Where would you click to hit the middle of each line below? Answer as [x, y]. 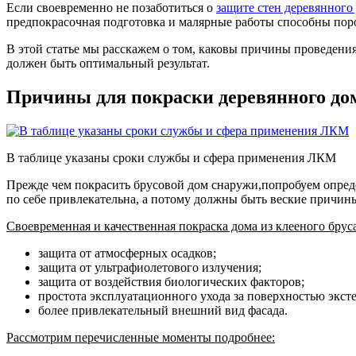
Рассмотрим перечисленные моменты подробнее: [141, 337]
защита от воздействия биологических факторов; [171, 281]
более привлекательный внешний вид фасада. [163, 310]
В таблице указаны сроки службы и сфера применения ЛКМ [171, 157]
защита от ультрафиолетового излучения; [150, 267]
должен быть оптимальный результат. [108, 63]
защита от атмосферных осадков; [127, 253]
